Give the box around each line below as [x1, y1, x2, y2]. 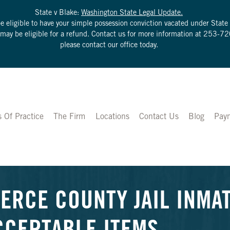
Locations [95, 112, 129, 121]
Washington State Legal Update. [81, 10, 183, 17]
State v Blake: [35, 10, 81, 17]
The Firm [53, 112, 86, 121]
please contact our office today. [60, 42, 158, 49]
